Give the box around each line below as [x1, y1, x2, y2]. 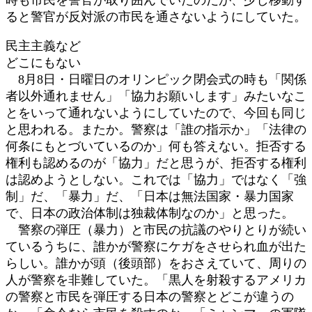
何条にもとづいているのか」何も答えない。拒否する [6, 139, 306, 153]
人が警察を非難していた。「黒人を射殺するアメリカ [6, 272, 306, 287]
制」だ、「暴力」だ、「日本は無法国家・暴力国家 [6, 189, 294, 203]
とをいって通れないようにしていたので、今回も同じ [6, 105, 306, 120]
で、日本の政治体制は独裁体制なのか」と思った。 [6, 205, 294, 220]
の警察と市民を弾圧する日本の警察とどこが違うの [6, 289, 294, 304]
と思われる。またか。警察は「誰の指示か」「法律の [6, 122, 306, 136]
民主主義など [6, 38, 81, 53]
